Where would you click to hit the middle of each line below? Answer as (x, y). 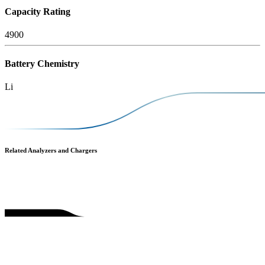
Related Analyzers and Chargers (51, 151)
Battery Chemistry (42, 64)
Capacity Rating (38, 11)
